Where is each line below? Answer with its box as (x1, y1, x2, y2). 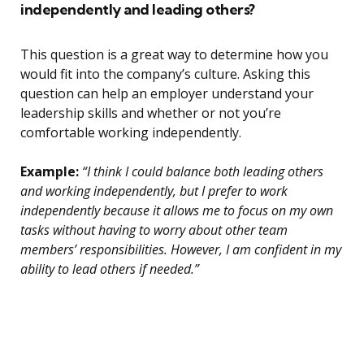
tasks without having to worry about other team (20, 221, 288, 240)
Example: (20, 162, 79, 181)
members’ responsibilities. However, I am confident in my (20, 240, 341, 259)
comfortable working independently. (20, 123, 241, 142)
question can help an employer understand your (20, 84, 314, 103)
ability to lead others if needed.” (20, 260, 199, 279)
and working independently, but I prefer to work (20, 182, 288, 201)
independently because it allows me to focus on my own (20, 201, 333, 220)
